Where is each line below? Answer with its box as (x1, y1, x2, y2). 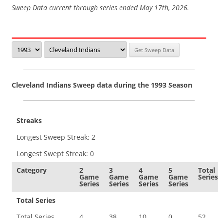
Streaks (17, 116, 42, 125)
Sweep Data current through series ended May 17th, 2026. (12, 3, 189, 12)
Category (17, 165, 47, 175)
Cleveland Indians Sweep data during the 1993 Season (12, 80, 192, 90)
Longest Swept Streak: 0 (17, 149, 94, 158)
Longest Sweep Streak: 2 (17, 132, 95, 142)
